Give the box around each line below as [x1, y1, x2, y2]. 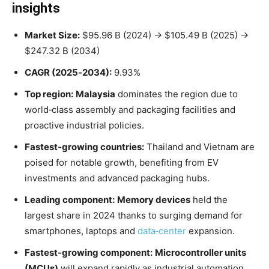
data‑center [138, 225, 186, 237]
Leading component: [25, 193, 115, 205]
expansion [186, 225, 232, 237]
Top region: [25, 88, 73, 100]
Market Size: [25, 29, 80, 41]
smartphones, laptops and [25, 225, 138, 237]
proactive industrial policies [25, 119, 142, 131]
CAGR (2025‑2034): [25, 66, 112, 78]
